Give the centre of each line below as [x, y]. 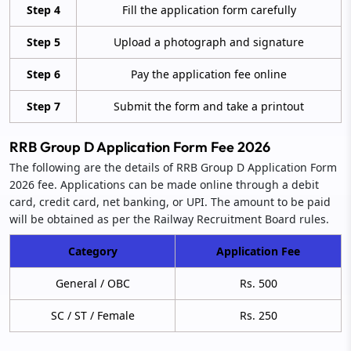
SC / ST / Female [92, 315]
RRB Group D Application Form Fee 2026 [140, 147]
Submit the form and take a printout [209, 106]
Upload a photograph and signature [209, 42]
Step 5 [43, 42]
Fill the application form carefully [209, 9]
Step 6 [43, 74]
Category [92, 251]
